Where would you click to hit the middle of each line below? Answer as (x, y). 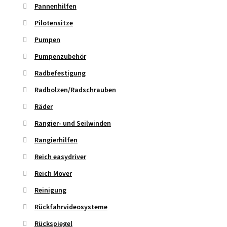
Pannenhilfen (55, 6)
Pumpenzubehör (60, 56)
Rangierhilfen (56, 140)
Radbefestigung (60, 73)
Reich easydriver (60, 157)
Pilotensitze (53, 23)
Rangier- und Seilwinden (72, 123)
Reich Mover (53, 174)
